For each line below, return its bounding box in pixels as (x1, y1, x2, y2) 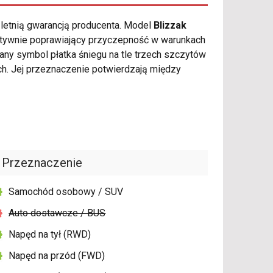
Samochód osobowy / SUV (9, 186, 124, 198)
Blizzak (154, 19, 186, 32)
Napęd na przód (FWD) (9, 250, 105, 262)
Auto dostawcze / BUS (9, 207, 106, 219)
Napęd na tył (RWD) (9, 229, 91, 241)
